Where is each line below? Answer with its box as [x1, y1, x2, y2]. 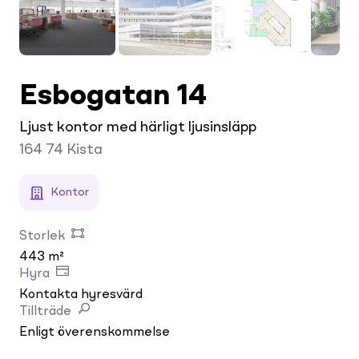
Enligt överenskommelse [19, 325, 170, 339]
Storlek [19, 229, 65, 243]
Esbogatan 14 [19, 82, 207, 111]
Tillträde [19, 305, 71, 318]
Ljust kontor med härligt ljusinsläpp [19, 119, 256, 135]
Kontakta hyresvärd [19, 288, 143, 301]
